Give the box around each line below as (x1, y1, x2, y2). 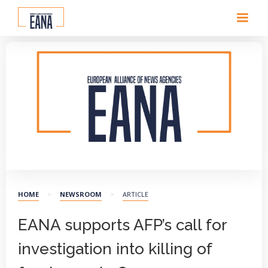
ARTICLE (123, 190, 148, 199)
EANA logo (222, 154, 250, 162)
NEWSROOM (60, 190, 102, 199)
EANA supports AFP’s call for (18, 216, 227, 234)
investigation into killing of (18, 240, 212, 258)
